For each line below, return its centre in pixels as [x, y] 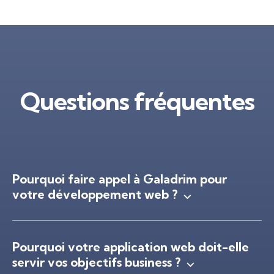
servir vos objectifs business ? [96, 262]
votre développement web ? [95, 194]
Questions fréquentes [137, 101]
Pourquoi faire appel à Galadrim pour [120, 179]
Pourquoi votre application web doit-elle [131, 246]
